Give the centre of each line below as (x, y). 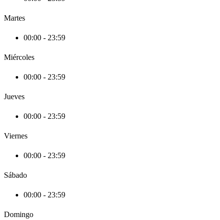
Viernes (16, 136)
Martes (14, 18)
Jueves (14, 97)
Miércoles (19, 57)
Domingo (19, 215)
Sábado (15, 175)
